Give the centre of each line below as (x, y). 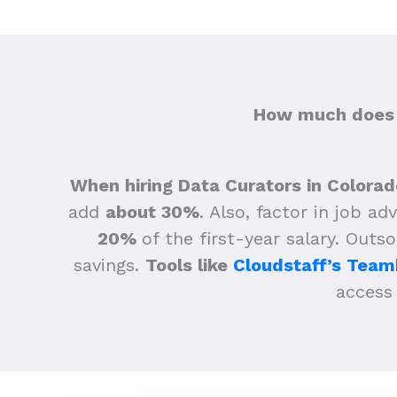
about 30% (152, 211)
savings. (109, 265)
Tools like (189, 265)
